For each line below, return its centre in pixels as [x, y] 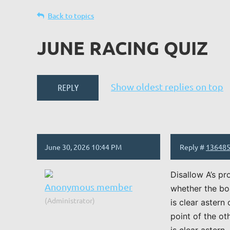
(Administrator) [70, 200]
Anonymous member [89, 187]
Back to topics [71, 16]
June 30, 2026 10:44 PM [83, 147]
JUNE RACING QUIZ [122, 48]
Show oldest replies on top [167, 86]
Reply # [193, 147]
